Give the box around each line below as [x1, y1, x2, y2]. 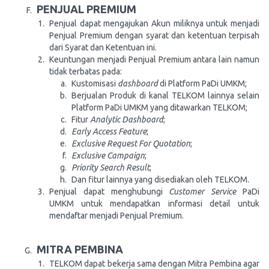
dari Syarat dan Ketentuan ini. [49, 43, 157, 52]
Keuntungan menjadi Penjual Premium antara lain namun [49, 55, 259, 64]
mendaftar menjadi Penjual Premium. [49, 211, 184, 220]
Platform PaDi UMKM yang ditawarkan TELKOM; [71, 103, 247, 112]
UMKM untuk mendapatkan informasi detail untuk [49, 199, 259, 208]
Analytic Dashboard [90, 115, 163, 124]
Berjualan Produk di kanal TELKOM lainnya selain [71, 91, 259, 100]
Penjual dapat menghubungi [49, 187, 169, 196]
